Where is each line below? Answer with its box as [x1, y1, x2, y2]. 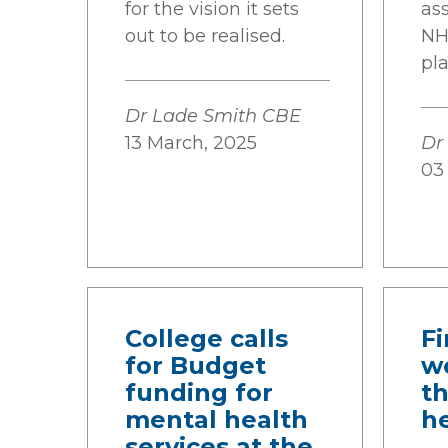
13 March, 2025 [125, 132, 257, 154]
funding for [125, 378, 273, 407]
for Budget [125, 351, 266, 380]
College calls [125, 324, 288, 353]
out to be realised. [125, 25, 285, 47]
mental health [125, 405, 308, 434]
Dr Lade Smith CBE [125, 105, 301, 127]
